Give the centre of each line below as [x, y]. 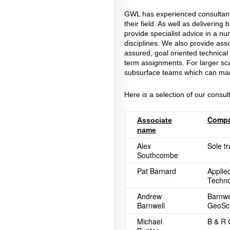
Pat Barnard [157, 171]
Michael [150, 221]
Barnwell [151, 205]
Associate [155, 120]
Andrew [149, 196]
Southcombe [158, 155]
